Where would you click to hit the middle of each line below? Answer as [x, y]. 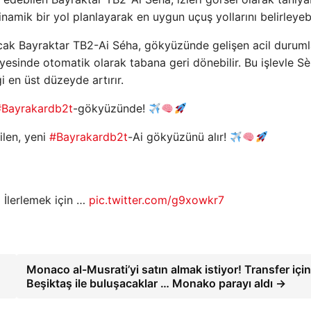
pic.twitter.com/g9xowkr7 [157, 200]
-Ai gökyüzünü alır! [179, 137]
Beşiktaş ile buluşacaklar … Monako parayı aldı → [156, 284]
